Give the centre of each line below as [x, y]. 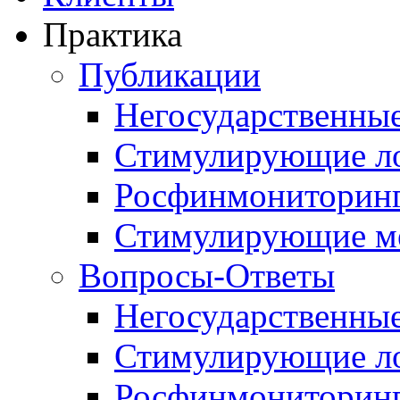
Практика [112, 34]
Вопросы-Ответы [207, 275]
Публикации [170, 75]
